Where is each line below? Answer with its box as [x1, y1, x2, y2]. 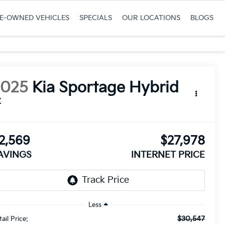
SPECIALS [79, 14, 112, 22]
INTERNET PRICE [131, 150, 205, 161]
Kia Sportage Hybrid [32, 79, 179, 97]
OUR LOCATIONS [122, 14, 180, 22]
